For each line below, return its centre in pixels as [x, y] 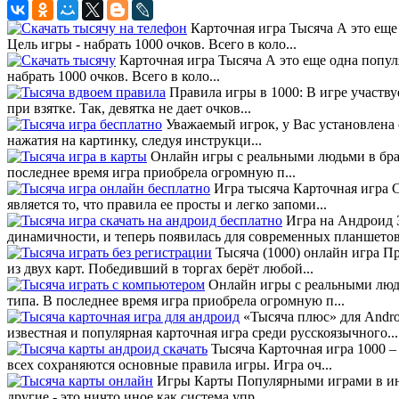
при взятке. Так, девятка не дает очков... [129, 108]
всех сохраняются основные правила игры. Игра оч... [170, 364]
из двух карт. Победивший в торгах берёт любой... [160, 268]
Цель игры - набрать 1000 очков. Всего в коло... [152, 44]
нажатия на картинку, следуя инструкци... [134, 140]
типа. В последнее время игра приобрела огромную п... [176, 300]
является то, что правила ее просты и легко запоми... [167, 204]
